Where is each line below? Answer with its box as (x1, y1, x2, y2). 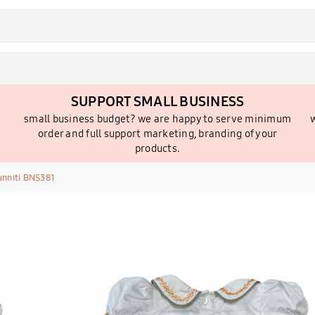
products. (134, 141, 181, 155)
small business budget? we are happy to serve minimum (24, 111, 291, 126)
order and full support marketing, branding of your (37, 126, 278, 141)
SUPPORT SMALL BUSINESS (70, 91, 245, 110)
